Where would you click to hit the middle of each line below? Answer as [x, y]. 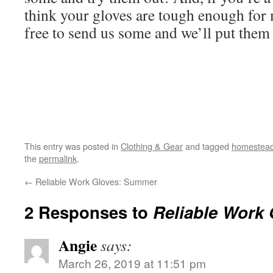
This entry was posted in [73, 146]
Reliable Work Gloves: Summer [95, 181]
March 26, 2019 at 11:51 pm [132, 263]
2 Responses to [89, 212]
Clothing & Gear [152, 146]
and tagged [207, 146]
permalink [58, 158]
